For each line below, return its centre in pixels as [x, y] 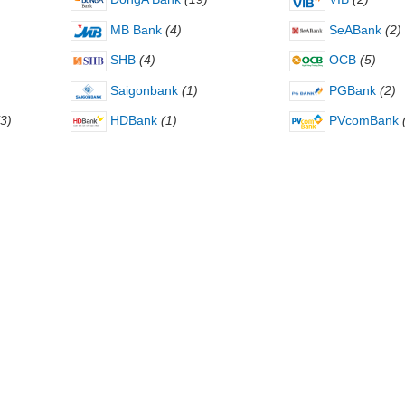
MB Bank [134, 29]
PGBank [350, 90]
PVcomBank [362, 121]
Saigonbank [142, 90]
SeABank [353, 29]
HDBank [132, 121]
